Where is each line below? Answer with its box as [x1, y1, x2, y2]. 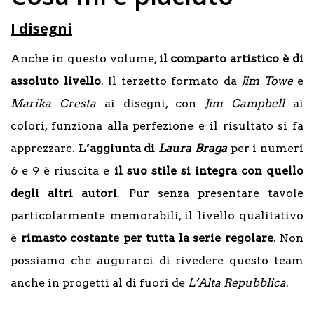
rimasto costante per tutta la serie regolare [20, 231, 273, 245]
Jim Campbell [205, 97, 285, 111]
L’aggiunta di [78, 142, 159, 156]
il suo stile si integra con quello [114, 164, 303, 178]
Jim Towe [241, 74, 293, 88]
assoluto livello [11, 74, 101, 88]
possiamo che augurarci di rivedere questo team [11, 254, 303, 268]
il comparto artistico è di [158, 52, 303, 66]
